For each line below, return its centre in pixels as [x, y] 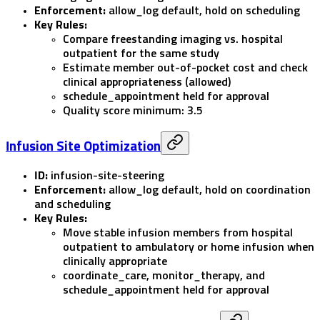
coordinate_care [105, 276]
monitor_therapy [196, 276]
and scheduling [72, 205]
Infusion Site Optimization [83, 146]
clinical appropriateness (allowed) [147, 82]
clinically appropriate [115, 262]
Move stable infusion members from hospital [178, 233]
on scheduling [264, 10]
